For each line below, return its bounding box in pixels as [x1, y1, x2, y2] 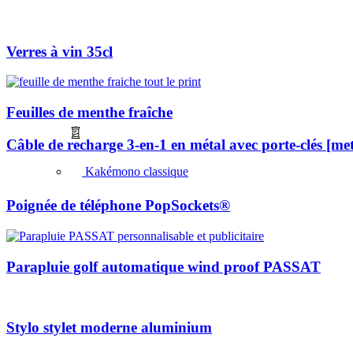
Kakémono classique [85, 164, 188, 178]
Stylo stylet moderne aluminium [6, 319, 212, 336]
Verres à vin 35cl [6, 43, 113, 60]
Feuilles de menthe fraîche [6, 103, 173, 121]
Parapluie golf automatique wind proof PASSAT [6, 258, 321, 275]
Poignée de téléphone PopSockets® [6, 197, 230, 214]
